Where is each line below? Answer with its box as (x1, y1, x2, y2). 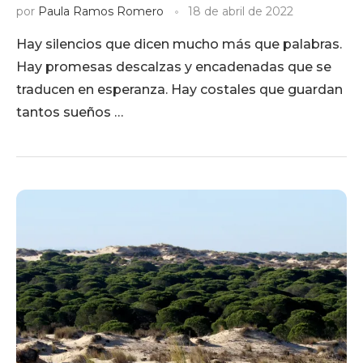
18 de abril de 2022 (188, 4, 293, 19)
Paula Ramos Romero (38, 4, 164, 19)
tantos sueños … (16, 105, 123, 120)
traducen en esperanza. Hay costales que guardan (16, 82, 343, 97)
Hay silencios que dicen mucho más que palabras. (16, 36, 342, 52)
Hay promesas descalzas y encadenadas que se (16, 59, 331, 75)
